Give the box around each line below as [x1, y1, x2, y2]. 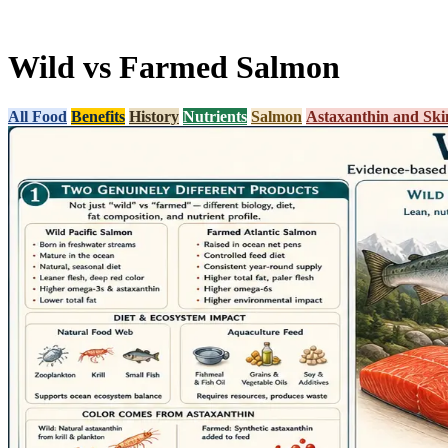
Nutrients [183, 107, 247, 125]
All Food [8, 107, 67, 125]
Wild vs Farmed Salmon [8, 49, 340, 86]
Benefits [71, 107, 125, 125]
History [129, 107, 179, 125]
